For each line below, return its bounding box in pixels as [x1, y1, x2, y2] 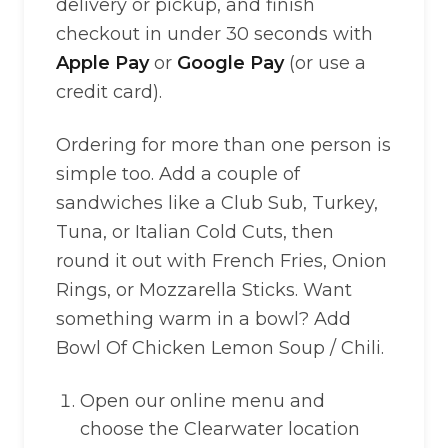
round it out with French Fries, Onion [56, 250, 387, 272]
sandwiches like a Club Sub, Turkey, [56, 192, 378, 214]
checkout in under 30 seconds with [56, 23, 373, 45]
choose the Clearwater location [80, 418, 360, 440]
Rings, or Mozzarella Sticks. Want [56, 279, 352, 301]
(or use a [284, 52, 366, 74]
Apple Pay [56, 52, 149, 74]
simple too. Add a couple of [56, 163, 300, 185]
